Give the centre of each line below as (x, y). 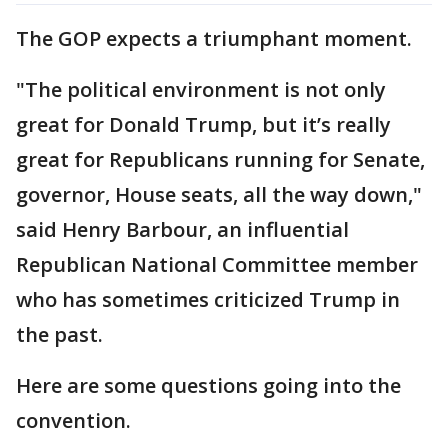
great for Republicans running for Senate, (220, 160)
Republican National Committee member (217, 265)
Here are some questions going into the (208, 386)
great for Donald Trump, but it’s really (203, 125)
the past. (59, 335)
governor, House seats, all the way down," (219, 195)
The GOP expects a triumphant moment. (214, 39)
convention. (73, 421)
